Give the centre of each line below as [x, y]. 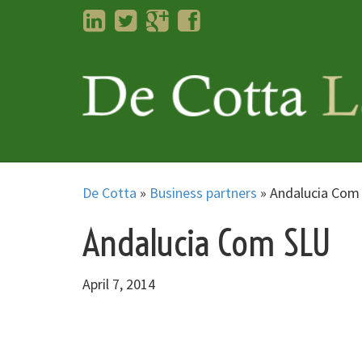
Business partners [203, 193]
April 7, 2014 [119, 284]
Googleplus [201, 17]
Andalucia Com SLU [207, 243]
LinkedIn [130, 17]
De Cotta [109, 193]
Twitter [158, 17]
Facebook [228, 17]
